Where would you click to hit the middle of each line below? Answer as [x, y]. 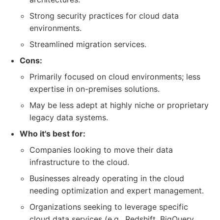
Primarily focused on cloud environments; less [115, 77]
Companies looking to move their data [101, 150]
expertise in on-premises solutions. [95, 89]
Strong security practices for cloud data [104, 16]
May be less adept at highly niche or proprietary [119, 105]
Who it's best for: [53, 134]
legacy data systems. [69, 117]
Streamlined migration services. [88, 44]
